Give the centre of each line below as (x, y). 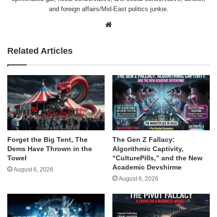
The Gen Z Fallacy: (144, 139)
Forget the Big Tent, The (47, 139)
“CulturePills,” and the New (157, 158)
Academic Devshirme (147, 167)
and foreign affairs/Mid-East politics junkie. (108, 9)
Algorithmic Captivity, (148, 148)
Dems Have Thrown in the (50, 148)
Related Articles (40, 51)
